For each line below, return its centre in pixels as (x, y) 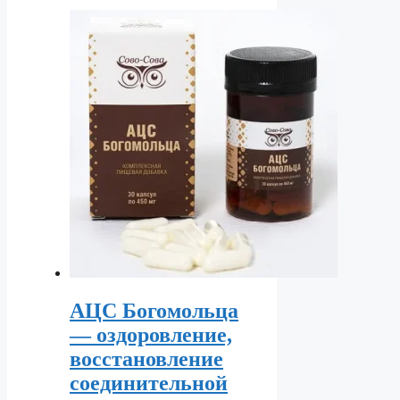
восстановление (146, 359)
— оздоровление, (151, 335)
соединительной (149, 383)
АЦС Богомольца (154, 311)
